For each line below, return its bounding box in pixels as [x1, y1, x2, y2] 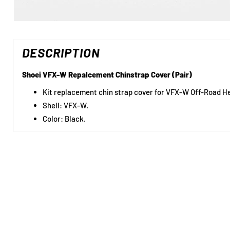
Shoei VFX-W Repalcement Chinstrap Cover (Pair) [22, 69, 192, 79]
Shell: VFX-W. [42, 100, 88, 110]
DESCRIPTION [22, 45, 100, 60]
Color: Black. [42, 113, 86, 123]
